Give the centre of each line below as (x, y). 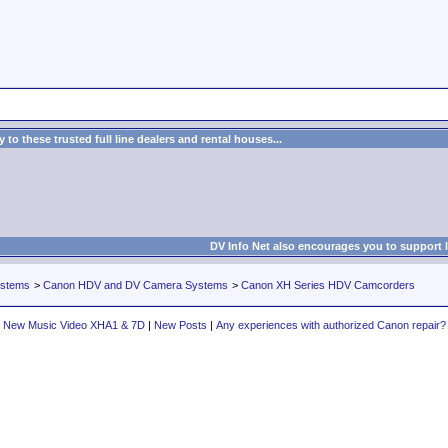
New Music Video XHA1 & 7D (73, 325)
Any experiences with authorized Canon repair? (330, 325)
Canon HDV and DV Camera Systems (135, 285)
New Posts (180, 325)
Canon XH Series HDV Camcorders (328, 285)
